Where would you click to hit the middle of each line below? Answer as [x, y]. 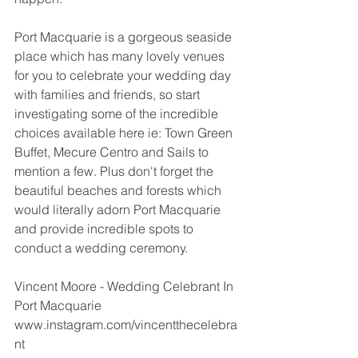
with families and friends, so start [109, 94]
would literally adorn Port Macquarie [119, 209]
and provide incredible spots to [105, 228]
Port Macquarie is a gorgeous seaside [125, 36]
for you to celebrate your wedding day [124, 75]
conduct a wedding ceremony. [103, 247]
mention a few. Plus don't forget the [115, 171]
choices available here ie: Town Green [125, 132]
